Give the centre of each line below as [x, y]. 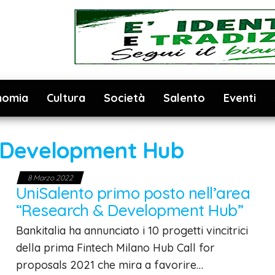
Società [124, 98]
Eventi [240, 98]
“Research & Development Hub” [130, 210]
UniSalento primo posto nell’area [133, 193]
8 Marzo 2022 [50, 178]
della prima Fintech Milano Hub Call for [115, 248]
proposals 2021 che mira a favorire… [109, 265]
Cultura [66, 98]
